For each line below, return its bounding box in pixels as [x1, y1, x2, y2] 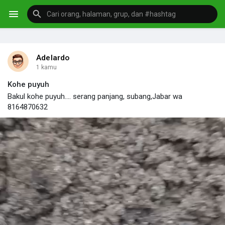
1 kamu [36, 64, 57, 71]
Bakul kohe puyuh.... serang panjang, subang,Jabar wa [8, 91, 182, 101]
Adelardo [36, 53, 70, 62]
